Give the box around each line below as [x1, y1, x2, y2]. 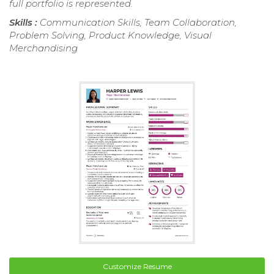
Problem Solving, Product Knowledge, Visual [9, 29, 212, 42]
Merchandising [9, 42, 78, 54]
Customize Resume [102, 261, 172, 271]
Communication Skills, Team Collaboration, [40, 17, 237, 29]
